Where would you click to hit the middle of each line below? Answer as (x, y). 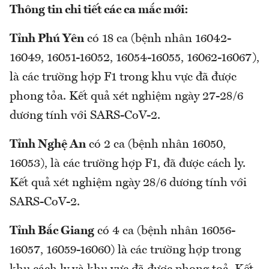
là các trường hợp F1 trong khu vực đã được (123, 78)
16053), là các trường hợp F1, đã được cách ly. (128, 164)
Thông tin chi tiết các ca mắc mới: (99, 11)
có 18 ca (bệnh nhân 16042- (158, 39)
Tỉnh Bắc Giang (52, 231)
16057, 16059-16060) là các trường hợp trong (125, 251)
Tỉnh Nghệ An (48, 145)
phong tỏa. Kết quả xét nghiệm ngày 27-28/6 (126, 97)
